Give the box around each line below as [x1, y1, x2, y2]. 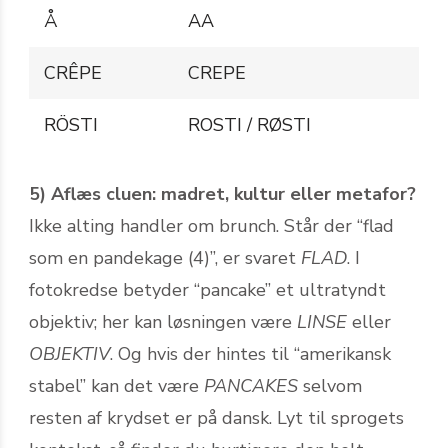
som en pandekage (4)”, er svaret [29, 245, 301, 270]
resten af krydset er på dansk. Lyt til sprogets [29, 405, 404, 430]
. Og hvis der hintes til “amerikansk [110, 341, 391, 366]
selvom [298, 373, 362, 398]
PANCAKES [204, 373, 298, 398]
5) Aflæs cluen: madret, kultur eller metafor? [29, 181, 416, 206]
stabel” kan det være [29, 373, 204, 398]
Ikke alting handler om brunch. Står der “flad [29, 213, 394, 238]
